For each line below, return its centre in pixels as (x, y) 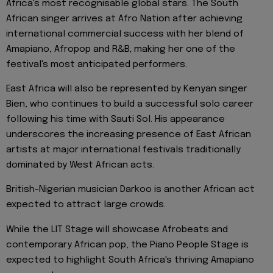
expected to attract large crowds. (86, 205)
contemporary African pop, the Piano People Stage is (127, 245)
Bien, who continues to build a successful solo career (130, 105)
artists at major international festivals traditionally (123, 150)
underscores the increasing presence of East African (129, 135)
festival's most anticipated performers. (97, 64)
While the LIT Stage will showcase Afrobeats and (117, 229)
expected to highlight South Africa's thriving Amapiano (130, 260)
